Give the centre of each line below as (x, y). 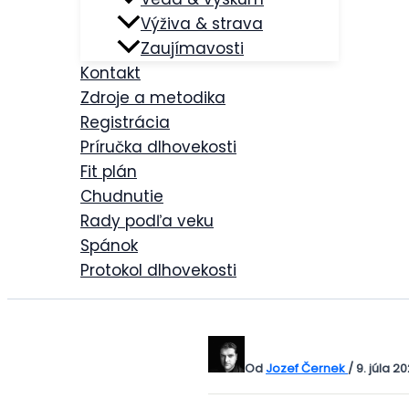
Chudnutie (122, 196)
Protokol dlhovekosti (158, 270)
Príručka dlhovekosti (158, 147)
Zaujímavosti (192, 48)
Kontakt (110, 73)
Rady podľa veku (147, 221)
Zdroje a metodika (153, 98)
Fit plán (109, 172)
